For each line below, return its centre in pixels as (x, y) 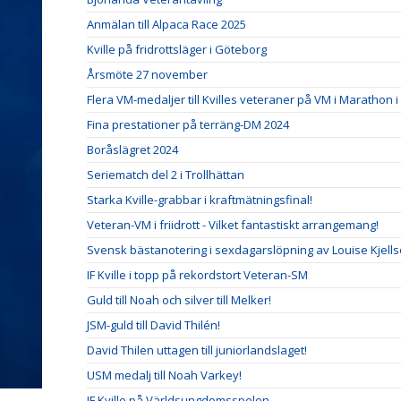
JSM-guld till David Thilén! (154, 324)
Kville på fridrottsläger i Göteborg (177, 49)
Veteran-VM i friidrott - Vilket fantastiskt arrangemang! (233, 224)
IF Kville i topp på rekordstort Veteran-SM (197, 274)
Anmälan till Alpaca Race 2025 (166, 24)
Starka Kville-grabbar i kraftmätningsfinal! (200, 199)
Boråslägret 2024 (132, 149)
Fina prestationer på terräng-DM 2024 (188, 124)
